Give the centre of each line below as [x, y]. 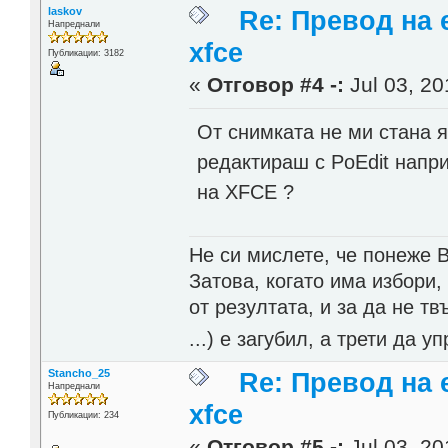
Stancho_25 [78, 373]
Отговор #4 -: [276, 84]
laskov [64, 10]
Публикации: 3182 [85, 52]
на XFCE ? [246, 191]
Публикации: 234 [83, 415]
